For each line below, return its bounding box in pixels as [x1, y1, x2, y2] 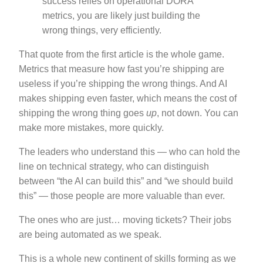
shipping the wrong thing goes [19, 107, 146, 118]
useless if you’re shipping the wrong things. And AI [19, 78, 227, 89]
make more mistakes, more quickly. [19, 122, 164, 133]
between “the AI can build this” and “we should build [19, 176, 233, 186]
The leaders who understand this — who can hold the [19, 146, 240, 157]
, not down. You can [157, 107, 238, 118]
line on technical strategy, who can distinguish [19, 161, 209, 171]
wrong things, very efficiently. [42, 25, 161, 35]
